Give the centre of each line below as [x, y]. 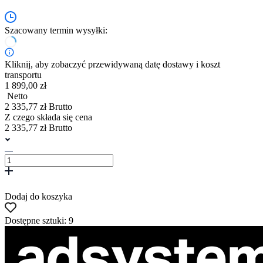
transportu [23, 75]
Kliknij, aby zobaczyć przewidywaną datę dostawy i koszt [112, 64]
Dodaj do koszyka [38, 196]
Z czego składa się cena [48, 117]
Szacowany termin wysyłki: [57, 30]
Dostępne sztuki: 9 [39, 220]
